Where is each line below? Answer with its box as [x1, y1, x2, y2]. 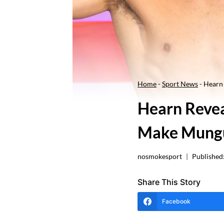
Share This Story [137, 176, 200, 187]
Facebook [162, 197, 190, 205]
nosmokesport [137, 152, 182, 160]
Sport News [162, 79, 198, 88]
